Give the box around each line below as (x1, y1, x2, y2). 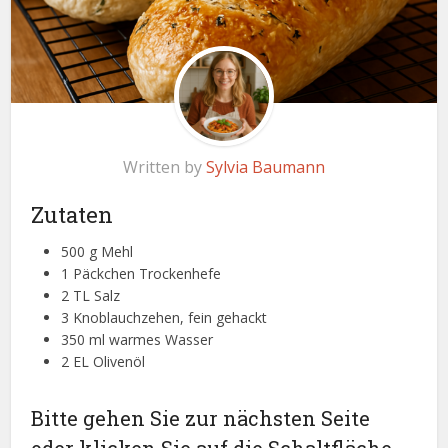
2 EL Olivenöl (61, 352, 146, 372)
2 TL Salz (61, 286, 121, 306)
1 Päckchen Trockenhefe (61, 264, 222, 284)
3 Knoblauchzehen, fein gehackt (61, 308, 268, 328)
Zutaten (31, 200, 114, 230)
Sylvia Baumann (206, 156, 325, 179)
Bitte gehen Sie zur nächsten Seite (31, 405, 371, 432)
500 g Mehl (61, 242, 134, 262)
